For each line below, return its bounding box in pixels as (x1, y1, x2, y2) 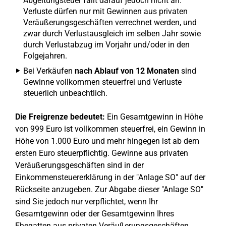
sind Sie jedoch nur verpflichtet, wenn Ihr (15, 197, 158, 206)
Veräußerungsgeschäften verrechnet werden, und (23, 18, 197, 27)
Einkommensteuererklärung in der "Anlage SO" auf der (15, 173, 205, 182)
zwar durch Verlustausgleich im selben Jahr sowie (23, 29, 201, 38)
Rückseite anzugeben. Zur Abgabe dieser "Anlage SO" (15, 185, 203, 194)
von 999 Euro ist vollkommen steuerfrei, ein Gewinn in (15, 124, 205, 134)
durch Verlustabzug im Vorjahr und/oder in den (23, 40, 190, 49)
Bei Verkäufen (23, 66, 75, 76)
